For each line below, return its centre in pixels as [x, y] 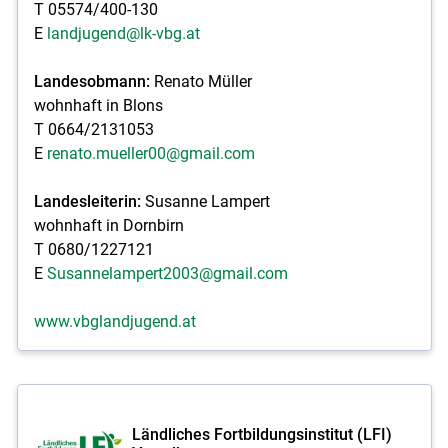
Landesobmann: [91, 81]
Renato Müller [200, 81]
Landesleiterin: [89, 201]
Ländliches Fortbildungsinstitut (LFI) [261, 434]
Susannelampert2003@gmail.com [167, 273]
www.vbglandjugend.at [114, 321]
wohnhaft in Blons [98, 105]
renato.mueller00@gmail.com [150, 153]
